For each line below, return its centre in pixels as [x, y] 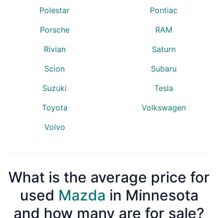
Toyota [54, 107]
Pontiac [163, 10]
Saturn [163, 49]
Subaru [163, 68]
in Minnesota [152, 195]
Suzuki [54, 88]
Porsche [54, 29]
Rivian [54, 49]
